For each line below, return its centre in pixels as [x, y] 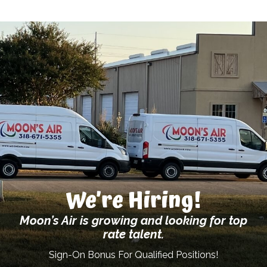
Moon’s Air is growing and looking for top [133, 220]
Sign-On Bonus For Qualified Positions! [133, 254]
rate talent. [133, 234]
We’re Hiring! [133, 201]
